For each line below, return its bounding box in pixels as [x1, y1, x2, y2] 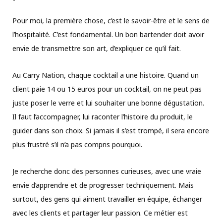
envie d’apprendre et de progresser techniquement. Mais [12, 180, 194, 190]
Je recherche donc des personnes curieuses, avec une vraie [12, 166, 201, 176]
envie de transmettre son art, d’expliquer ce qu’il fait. [12, 44, 181, 54]
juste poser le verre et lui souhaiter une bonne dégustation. [12, 98, 204, 108]
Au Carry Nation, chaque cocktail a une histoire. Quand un [12, 70, 199, 80]
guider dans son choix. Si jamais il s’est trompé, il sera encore [12, 126, 209, 136]
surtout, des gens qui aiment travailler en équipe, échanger [12, 194, 202, 204]
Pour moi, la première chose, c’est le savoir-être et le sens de [12, 16, 210, 26]
